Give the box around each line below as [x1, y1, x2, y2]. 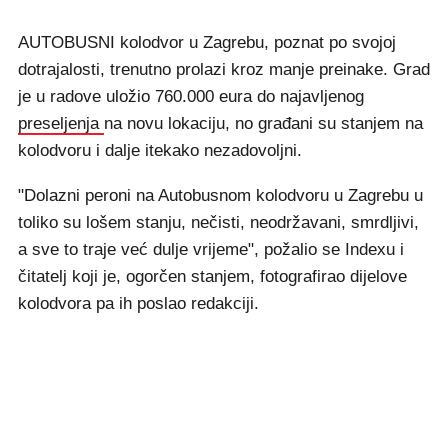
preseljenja [18, 113, 104, 133]
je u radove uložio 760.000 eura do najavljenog [18, 86, 364, 106]
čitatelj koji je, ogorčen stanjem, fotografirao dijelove [18, 266, 407, 286]
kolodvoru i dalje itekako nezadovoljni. [18, 140, 302, 160]
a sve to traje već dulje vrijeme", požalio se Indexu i [18, 239, 404, 259]
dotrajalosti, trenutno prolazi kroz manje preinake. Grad [18, 59, 430, 79]
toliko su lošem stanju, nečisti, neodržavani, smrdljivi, [18, 212, 419, 232]
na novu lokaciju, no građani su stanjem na [104, 113, 423, 133]
